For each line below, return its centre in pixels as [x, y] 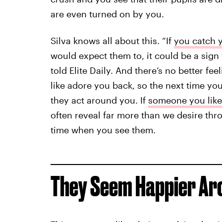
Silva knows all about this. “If [112, 40]
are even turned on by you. [107, 14]
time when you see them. [103, 130]
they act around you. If [99, 100]
